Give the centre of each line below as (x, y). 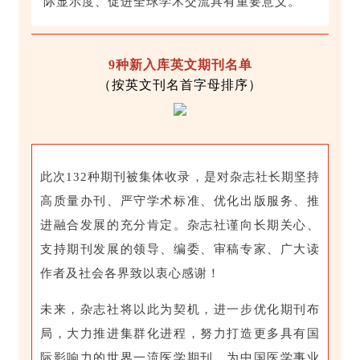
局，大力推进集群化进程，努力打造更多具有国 (180, 334)
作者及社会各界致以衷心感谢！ (131, 274)
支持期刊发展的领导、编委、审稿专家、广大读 (180, 250)
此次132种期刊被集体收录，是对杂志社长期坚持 (180, 177)
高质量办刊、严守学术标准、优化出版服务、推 (180, 201)
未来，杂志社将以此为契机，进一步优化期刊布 (180, 310)
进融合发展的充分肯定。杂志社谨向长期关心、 (180, 225)
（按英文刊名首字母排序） (180, 85)
